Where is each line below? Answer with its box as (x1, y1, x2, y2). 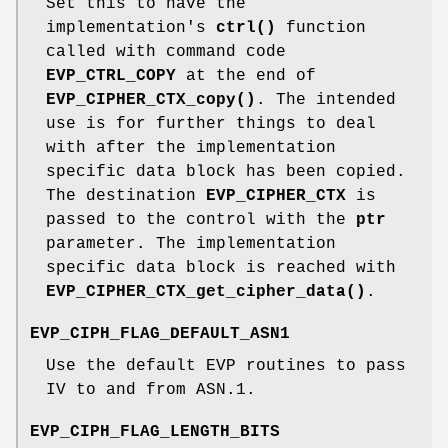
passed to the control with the (46, 210, 356, 229)
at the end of (176, 66, 316, 85)
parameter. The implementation (46, 234, 336, 253)
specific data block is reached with (46, 258, 396, 277)
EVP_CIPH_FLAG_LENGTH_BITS (30, 422, 280, 441)
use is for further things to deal (46, 114, 376, 133)
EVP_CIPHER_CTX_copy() (46, 90, 256, 109)
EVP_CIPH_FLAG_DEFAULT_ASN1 (30, 324, 290, 343)
